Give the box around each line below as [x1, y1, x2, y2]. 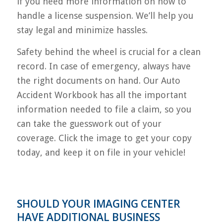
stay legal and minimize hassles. [16, 24, 148, 35]
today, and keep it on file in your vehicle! [16, 147, 185, 158]
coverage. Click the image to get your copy [16, 133, 192, 144]
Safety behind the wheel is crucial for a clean [16, 47, 201, 57]
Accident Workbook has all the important [16, 90, 187, 101]
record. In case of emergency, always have [16, 61, 191, 72]
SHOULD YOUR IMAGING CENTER [16, 196, 180, 211]
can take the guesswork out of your [16, 118, 162, 129]
